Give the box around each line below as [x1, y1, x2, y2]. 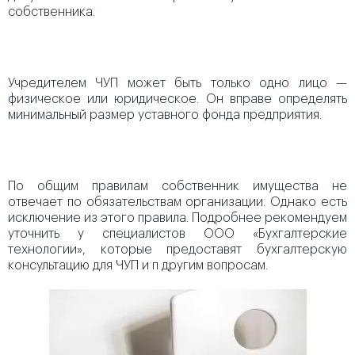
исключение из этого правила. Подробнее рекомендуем [8, 212, 347, 224]
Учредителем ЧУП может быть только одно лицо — [8, 77, 347, 90]
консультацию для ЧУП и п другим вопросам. [8, 259, 268, 272]
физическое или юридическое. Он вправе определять [8, 93, 347, 105]
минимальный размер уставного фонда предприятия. [8, 109, 322, 121]
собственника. [8, 6, 95, 18]
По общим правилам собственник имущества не [8, 180, 347, 193]
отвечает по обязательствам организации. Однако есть [8, 196, 347, 208]
